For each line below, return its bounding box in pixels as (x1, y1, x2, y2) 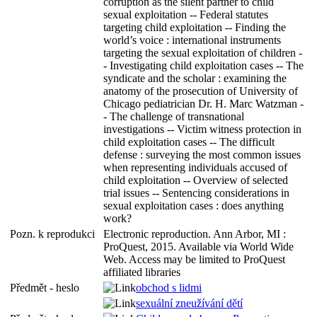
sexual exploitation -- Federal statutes (103, 8, 268, 21)
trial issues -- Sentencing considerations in (103, 187, 289, 199)
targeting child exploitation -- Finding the (103, 21, 286, 33)
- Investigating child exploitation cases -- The (103, 59, 304, 71)
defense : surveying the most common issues (103, 149, 301, 161)
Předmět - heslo (10, 282, 85, 294)
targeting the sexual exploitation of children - (103, 47, 302, 59)
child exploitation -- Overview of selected (103, 174, 288, 186)
